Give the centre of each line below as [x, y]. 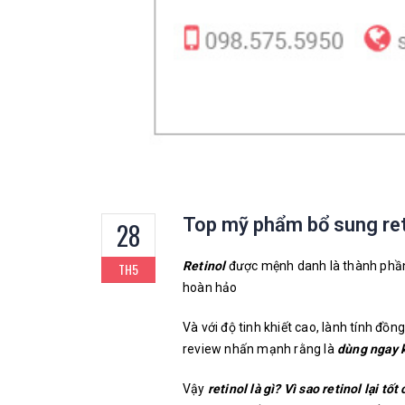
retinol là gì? [244, 389]
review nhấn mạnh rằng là [260, 349]
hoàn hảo [210, 287]
